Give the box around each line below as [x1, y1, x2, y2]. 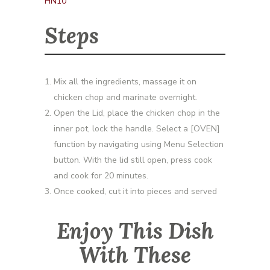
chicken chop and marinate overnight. [54, 91, 197, 103]
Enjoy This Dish [56, 216, 214, 245]
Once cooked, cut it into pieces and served [54, 185, 217, 197]
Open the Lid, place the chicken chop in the [54, 107, 220, 119]
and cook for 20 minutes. [54, 169, 148, 181]
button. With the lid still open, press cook [54, 154, 212, 166]
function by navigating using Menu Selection [54, 138, 224, 150]
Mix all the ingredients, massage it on [54, 75, 196, 87]
